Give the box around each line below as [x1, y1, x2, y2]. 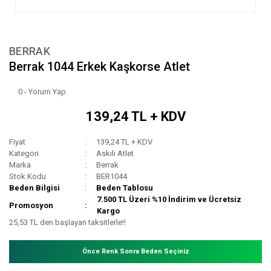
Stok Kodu [9, 172, 46, 181]
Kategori [9, 149, 39, 158]
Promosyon [9, 200, 53, 210]
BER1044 [96, 172, 128, 181]
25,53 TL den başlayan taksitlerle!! [9, 218, 126, 227]
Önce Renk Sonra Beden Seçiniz [82, 247, 189, 256]
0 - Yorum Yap [18, 87, 66, 97]
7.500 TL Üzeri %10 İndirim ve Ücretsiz [97, 195, 242, 204]
